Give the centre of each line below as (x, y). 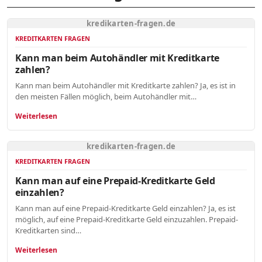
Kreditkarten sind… (48, 231)
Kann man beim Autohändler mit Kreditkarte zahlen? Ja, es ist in (125, 86)
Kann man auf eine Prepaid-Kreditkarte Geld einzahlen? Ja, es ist (125, 208)
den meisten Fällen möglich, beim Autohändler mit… (106, 97)
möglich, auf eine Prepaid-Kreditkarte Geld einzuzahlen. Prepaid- (127, 220)
